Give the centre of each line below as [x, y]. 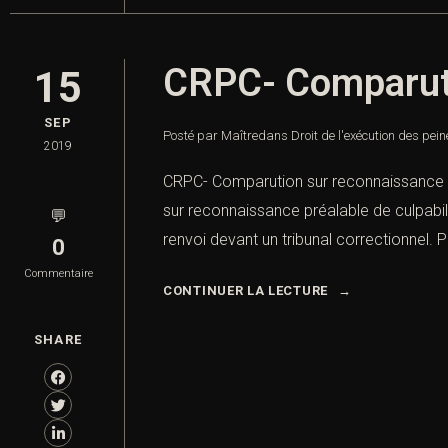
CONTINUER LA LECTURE [245, 291]
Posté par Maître [210, 136]
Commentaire [58, 274]
